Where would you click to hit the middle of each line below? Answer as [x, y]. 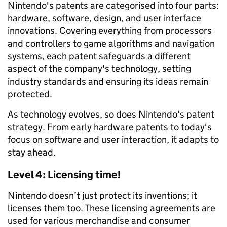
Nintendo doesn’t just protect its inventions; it [102, 196]
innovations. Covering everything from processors [110, 31]
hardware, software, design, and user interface [104, 18]
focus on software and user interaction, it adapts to [113, 140]
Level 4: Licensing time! [64, 175]
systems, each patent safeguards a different [99, 56]
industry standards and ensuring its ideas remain [108, 82]
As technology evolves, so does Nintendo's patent [111, 115]
